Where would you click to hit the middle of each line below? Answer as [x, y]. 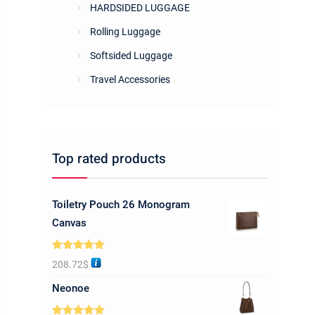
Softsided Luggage [131, 56]
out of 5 [70, 269]
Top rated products [109, 159]
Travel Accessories [130, 79]
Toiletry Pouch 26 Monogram [121, 205]
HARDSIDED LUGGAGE [140, 8]
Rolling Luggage [125, 32]
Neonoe [71, 288]
